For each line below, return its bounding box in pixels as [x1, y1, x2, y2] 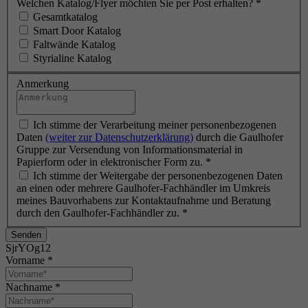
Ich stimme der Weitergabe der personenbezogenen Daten [33, 170, 283, 182]
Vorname [5, 254, 47, 267]
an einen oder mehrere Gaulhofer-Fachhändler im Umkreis [16, 182, 270, 195]
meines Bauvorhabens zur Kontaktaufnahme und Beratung [16, 195, 271, 207]
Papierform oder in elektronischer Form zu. [16, 156, 206, 168]
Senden [11, 230, 41, 241]
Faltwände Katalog [33, 38, 115, 50]
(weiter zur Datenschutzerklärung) [45, 131, 193, 144]
